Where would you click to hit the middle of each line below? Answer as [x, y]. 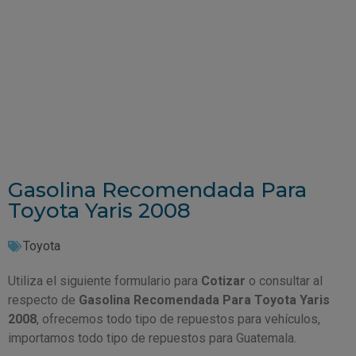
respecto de [43, 300]
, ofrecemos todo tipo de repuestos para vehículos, [178, 319]
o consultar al [284, 281]
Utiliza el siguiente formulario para [104, 281]
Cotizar [223, 281]
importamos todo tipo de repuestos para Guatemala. [152, 339]
